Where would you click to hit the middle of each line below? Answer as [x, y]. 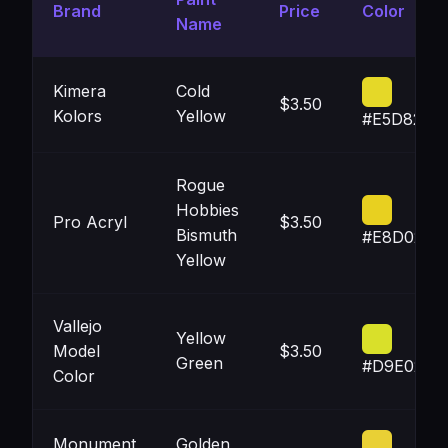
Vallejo [77, 326]
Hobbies [207, 210]
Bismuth [206, 235]
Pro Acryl [90, 222]
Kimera [79, 91]
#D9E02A [398, 366]
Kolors [77, 116]
